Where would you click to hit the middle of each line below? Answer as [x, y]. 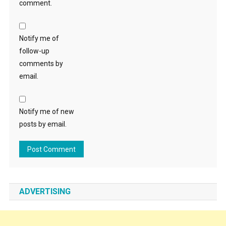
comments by [41, 63]
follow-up [34, 51]
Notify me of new [46, 111]
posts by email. [43, 124]
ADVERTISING [45, 191]
